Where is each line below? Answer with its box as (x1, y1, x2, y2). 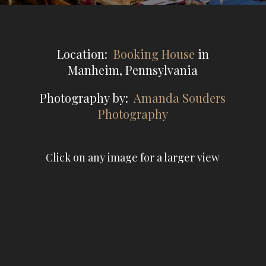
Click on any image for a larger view (46, 150, 220, 164)
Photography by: (40, 90, 134, 106)
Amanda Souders (134, 90, 226, 106)
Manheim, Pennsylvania (68, 62, 198, 78)
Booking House (113, 46, 195, 62)
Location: (56, 46, 113, 62)
